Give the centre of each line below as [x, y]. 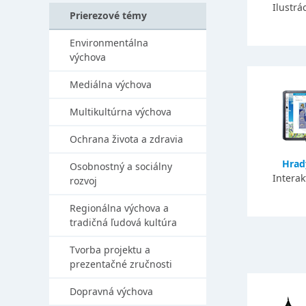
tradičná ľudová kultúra [123, 222]
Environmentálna [109, 43]
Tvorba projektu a [110, 250]
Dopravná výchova [111, 291]
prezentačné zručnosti [121, 264]
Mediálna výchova [111, 84]
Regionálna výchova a [119, 208]
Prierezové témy [108, 15]
